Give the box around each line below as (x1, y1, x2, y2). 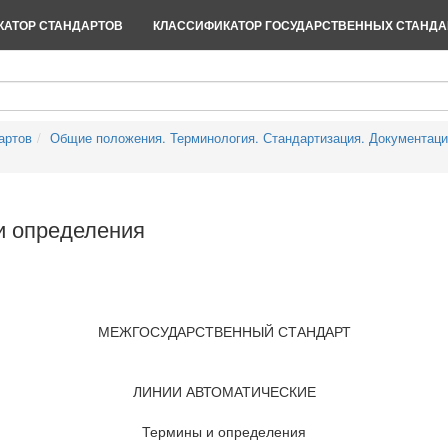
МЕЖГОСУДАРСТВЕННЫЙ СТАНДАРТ (97, 321, 351, 341)
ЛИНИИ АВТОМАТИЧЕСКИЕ (132, 381, 316, 401)
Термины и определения (142, 421, 306, 441)
